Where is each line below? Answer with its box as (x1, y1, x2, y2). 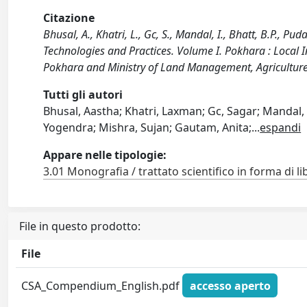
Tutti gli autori (43, 87, 123, 102)
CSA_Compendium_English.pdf (21, 278, 183, 293)
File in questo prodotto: (19, 219, 140, 234)
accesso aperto (189, 278, 271, 293)
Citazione (43, 10, 95, 25)
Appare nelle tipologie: (43, 147, 167, 162)
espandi (260, 120, 302, 135)
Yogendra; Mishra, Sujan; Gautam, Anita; (43, 120, 252, 135)
